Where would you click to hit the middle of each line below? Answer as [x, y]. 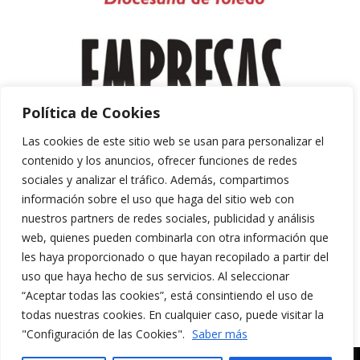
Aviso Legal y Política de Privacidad [171, 307]
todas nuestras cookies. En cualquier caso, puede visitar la [173, 315]
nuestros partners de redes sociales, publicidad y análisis [168, 218]
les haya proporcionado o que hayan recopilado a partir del [175, 257]
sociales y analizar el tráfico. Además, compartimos [155, 180]
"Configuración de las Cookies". [105, 334]
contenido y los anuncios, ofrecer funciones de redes [160, 160]
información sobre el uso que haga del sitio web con [158, 199]
